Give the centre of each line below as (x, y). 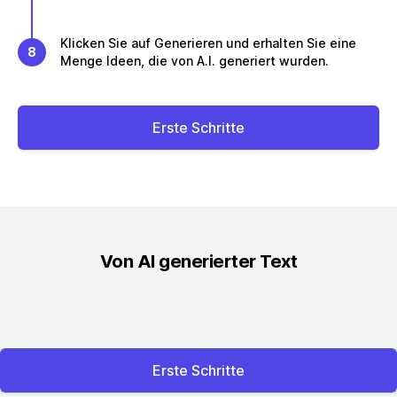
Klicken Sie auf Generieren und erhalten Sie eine (208, 43)
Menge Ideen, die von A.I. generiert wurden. (195, 61)
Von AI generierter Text (198, 261)
